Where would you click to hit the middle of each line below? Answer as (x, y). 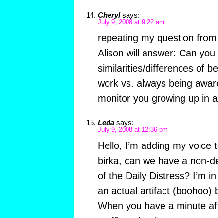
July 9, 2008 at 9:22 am (131, 23)
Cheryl (109, 15)
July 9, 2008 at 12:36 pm (133, 130)
